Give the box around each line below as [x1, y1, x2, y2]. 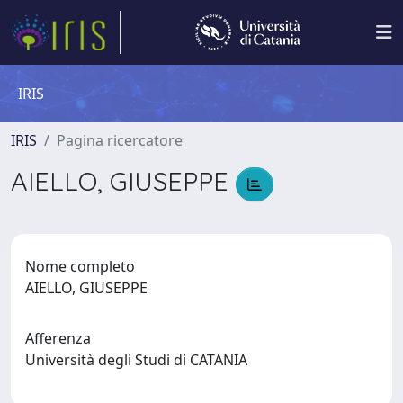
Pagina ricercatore [57, 130, 183, 150]
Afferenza [25, 327, 91, 348]
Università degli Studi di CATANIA [25, 349, 255, 370]
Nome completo [25, 255, 135, 276]
